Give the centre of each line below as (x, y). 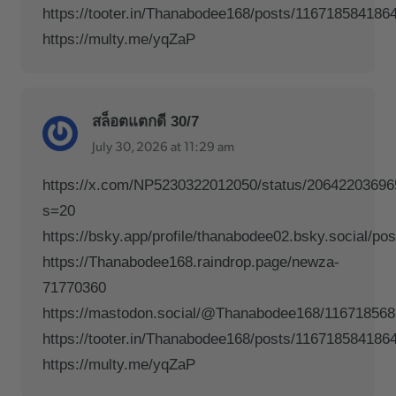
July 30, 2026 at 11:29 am (163, 145)
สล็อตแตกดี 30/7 (145, 121)
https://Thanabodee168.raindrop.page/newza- (191, 262)
